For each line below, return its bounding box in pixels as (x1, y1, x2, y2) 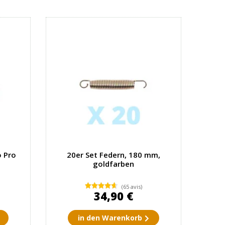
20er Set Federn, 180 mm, (67, 150, 160, 160)
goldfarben (93, 159, 134, 169)
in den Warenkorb (78, 213, 142, 223)
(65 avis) (122, 183, 142, 191)
